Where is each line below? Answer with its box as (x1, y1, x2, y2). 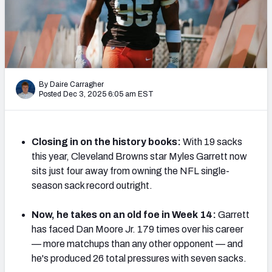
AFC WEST (181, 186, 216, 196)
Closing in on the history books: (32, 136, 183, 147)
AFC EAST (107, 110, 141, 121)
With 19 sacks (183, 136, 242, 147)
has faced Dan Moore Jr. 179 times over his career (32, 223, 243, 234)
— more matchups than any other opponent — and (32, 238, 243, 249)
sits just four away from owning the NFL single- (32, 165, 229, 176)
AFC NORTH (178, 110, 219, 121)
